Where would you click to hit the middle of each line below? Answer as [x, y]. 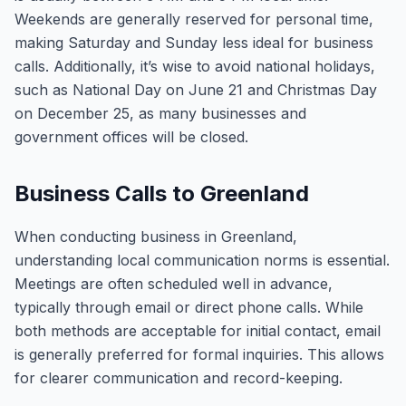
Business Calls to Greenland [162, 193]
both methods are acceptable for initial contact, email [198, 331]
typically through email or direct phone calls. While [189, 307]
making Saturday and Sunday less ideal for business [194, 43]
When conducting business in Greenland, [156, 237]
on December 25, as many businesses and [160, 113]
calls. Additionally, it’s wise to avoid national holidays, [195, 66]
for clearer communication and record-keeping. [179, 378]
